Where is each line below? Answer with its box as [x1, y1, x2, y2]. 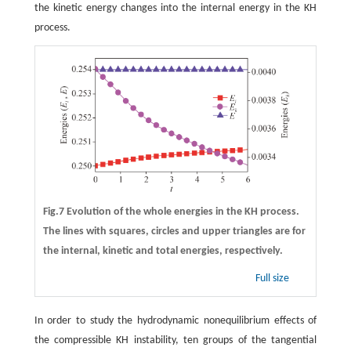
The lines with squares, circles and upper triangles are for [42, 225, 306, 237]
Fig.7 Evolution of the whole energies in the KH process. [42, 205, 299, 218]
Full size [255, 272, 292, 284]
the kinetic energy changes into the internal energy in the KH [34, 2, 317, 14]
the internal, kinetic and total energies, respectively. [42, 244, 283, 257]
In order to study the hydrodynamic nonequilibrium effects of [34, 314, 317, 327]
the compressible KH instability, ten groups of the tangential [34, 334, 317, 346]
